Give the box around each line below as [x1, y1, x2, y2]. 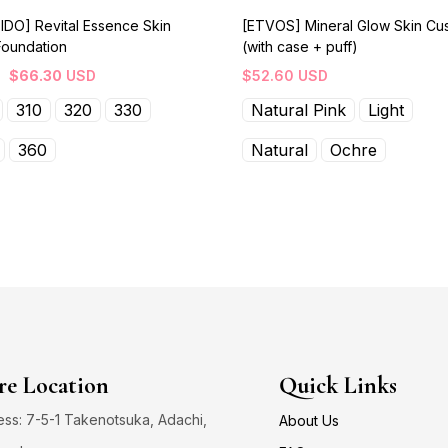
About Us [279, 411, 340, 429]
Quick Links [279, 370, 398, 400]
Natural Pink [251, 99, 346, 120]
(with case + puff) [242, 37, 358, 55]
